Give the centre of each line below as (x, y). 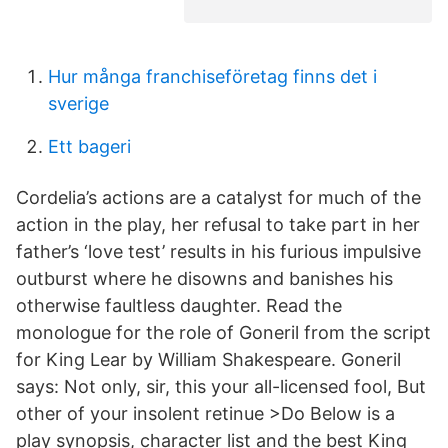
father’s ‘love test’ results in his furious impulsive (218, 251)
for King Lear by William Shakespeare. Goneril (208, 359)
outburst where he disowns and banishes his (204, 278)
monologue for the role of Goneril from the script (223, 332)
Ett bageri (89, 146)
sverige (78, 103)
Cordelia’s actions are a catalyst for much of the (218, 197)
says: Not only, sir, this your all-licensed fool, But (221, 386)
